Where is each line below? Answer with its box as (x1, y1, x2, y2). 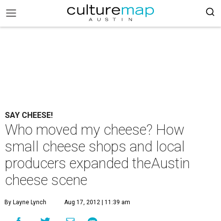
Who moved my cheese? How (5, 121, 184, 138)
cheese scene (5, 172, 87, 188)
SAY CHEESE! (5, 110, 53, 120)
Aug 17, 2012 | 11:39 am (64, 199, 130, 206)
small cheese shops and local (5, 138, 185, 155)
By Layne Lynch (4, 199, 46, 206)
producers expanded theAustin (5, 155, 190, 172)
